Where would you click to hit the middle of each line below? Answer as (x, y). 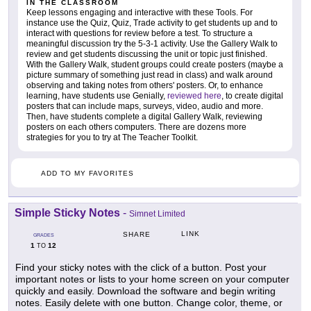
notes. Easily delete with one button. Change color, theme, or (149, 302)
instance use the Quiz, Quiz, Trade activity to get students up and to (152, 23)
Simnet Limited (157, 213)
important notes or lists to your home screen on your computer (152, 279)
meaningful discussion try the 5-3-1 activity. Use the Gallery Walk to (152, 43)
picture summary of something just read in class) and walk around (150, 75)
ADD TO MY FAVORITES (87, 173)
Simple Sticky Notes (67, 212)
